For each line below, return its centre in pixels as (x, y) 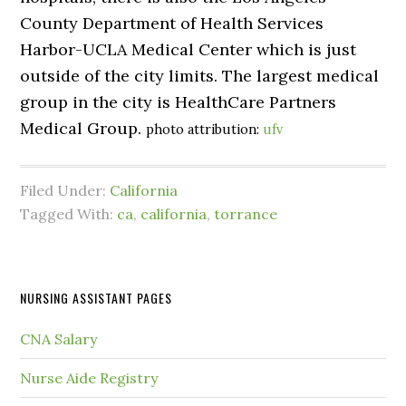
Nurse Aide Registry (89, 378)
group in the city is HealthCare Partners (179, 102)
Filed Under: (65, 191)
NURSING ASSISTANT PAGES (97, 298)
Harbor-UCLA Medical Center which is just (188, 50)
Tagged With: (69, 214)
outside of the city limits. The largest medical (200, 76)
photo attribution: (205, 130)
